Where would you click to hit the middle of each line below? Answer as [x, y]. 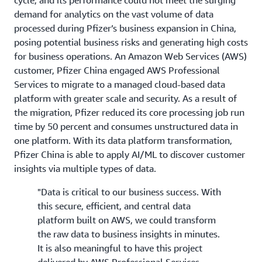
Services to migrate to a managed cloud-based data [120, 84]
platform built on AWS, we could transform [127, 220]
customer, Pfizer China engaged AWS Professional [117, 70]
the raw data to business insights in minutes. [129, 234]
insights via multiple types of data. [85, 168]
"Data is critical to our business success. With [129, 192]
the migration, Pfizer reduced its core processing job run [129, 112]
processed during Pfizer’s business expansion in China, [125, 28]
